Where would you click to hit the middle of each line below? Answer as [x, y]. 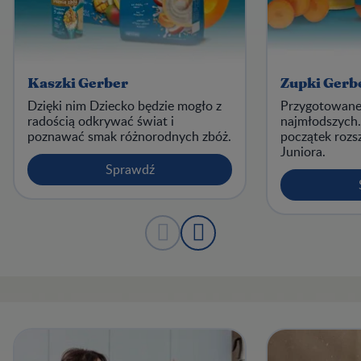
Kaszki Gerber [78, 84]
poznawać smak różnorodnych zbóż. [129, 137]
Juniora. [303, 152]
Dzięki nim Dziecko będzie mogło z [124, 106]
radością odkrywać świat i [101, 121]
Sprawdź [130, 170]
